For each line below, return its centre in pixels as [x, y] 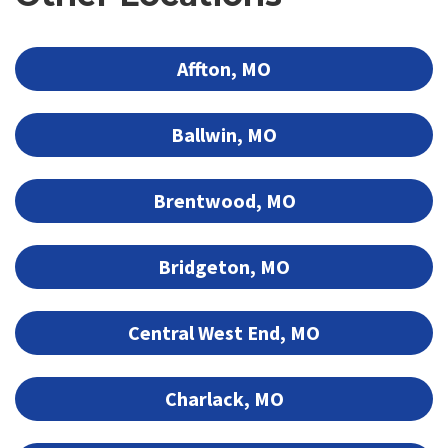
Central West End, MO [224, 332]
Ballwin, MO [224, 134]
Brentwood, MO [224, 200]
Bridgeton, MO [224, 266]
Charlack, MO [224, 398]
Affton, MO [224, 68]
